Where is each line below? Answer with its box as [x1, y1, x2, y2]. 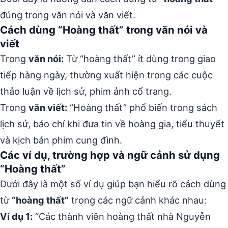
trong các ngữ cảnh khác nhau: [69, 194, 207, 206]
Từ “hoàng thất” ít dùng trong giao [64, 53, 216, 64]
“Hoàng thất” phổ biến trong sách [67, 102, 217, 113]
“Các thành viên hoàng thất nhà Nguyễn [33, 211, 211, 222]
